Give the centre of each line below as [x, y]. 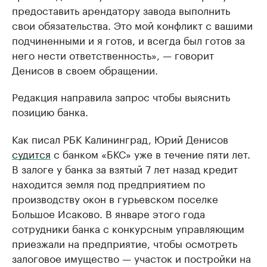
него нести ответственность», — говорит [113, 54]
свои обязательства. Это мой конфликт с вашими [132, 24]
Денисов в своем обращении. [85, 69]
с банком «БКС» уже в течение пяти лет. [150, 153]
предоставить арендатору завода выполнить [121, 9]
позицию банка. [50, 111]
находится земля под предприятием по [108, 183]
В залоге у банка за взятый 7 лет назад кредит [125, 168]
